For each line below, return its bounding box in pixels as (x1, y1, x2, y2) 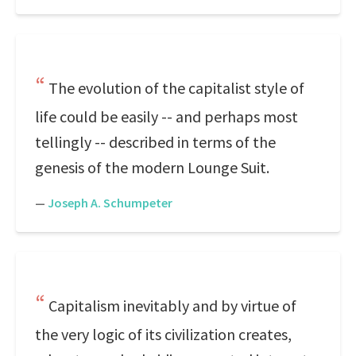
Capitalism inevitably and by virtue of (48, 296, 296, 315)
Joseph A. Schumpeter (48, 195, 172, 211)
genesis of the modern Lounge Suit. (35, 157, 269, 177)
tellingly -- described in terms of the (35, 132, 276, 152)
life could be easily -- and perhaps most (35, 106, 298, 126)
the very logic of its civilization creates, (35, 324, 292, 344)
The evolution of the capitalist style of (48, 78, 304, 98)
